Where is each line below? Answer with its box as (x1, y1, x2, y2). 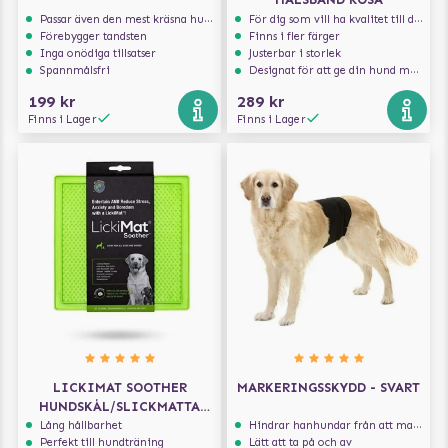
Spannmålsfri (40, 63, 111, 78)
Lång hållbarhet (40, 418, 123, 433)
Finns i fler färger (249, 29, 341, 44)
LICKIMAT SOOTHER (52, 379, 187, 395)
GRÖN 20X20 (80, 417, 159, 433)
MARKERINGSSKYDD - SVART (237, 379, 420, 395)
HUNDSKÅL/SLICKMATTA (39, 398, 200, 414)
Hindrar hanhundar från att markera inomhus (249, 418, 414, 433)
